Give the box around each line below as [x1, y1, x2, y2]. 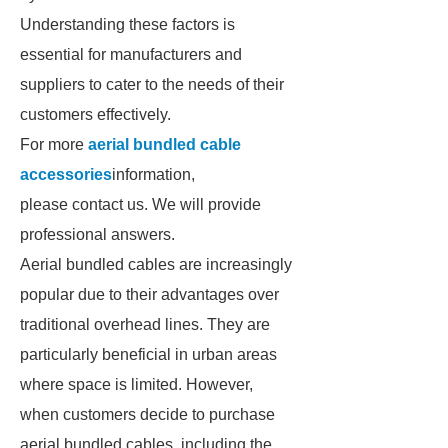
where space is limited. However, [20, 376, 253, 393]
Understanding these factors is [20, 16, 235, 33]
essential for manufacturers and [20, 46, 242, 63]
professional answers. [20, 226, 175, 243]
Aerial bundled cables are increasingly [20, 256, 292, 273]
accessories [20, 166, 112, 183]
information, [112, 166, 195, 183]
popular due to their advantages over [20, 286, 279, 303]
